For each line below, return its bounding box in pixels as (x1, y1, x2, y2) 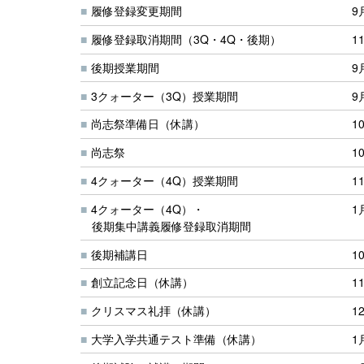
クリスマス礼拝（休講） (91, 302, 216, 319)
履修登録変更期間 (91, 2, 182, 19)
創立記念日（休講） (91, 274, 193, 291)
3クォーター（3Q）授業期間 (91, 87, 238, 104)
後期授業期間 (91, 58, 159, 76)
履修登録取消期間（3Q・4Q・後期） (91, 31, 281, 48)
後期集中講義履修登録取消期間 (92, 217, 251, 234)
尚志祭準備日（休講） (91, 115, 205, 132)
